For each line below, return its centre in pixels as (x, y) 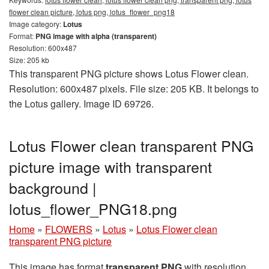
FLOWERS (69, 229)
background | (53, 188)
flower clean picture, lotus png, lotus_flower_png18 (92, 12)
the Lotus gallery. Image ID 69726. (81, 104)
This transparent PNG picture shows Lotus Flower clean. (129, 74)
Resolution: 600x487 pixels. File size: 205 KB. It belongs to (134, 89)
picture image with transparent (110, 167)
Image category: (36, 24)
